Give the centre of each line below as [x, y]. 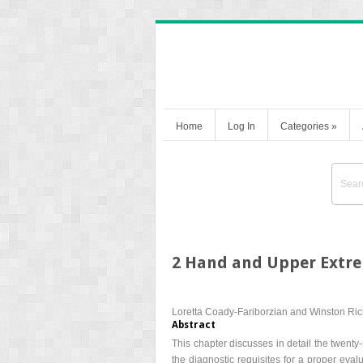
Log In [241, 126]
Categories [305, 126]
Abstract [194, 325]
